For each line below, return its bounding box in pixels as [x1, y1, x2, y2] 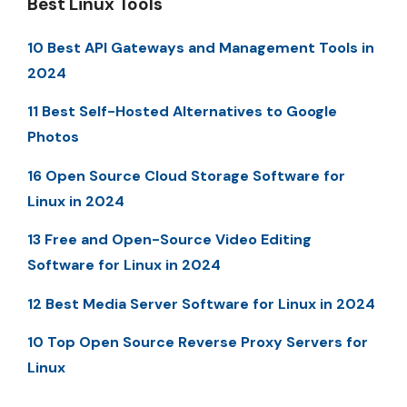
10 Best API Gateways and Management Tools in [27, 38, 374, 57]
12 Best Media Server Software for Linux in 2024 [27, 293, 375, 313]
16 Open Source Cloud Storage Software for [27, 165, 345, 185]
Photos [27, 127, 79, 147]
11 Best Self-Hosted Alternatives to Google [27, 102, 337, 122]
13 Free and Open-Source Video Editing [27, 230, 312, 250]
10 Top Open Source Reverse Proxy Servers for [27, 332, 368, 352]
